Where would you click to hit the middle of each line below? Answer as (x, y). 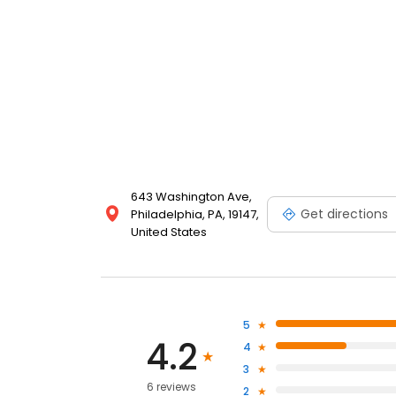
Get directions (344, 213)
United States (169, 232)
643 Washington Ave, (191, 197)
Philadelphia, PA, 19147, (195, 215)
